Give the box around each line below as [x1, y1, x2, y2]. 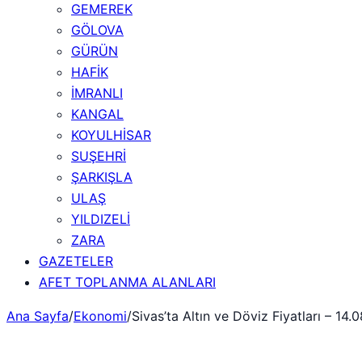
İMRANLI [71, 85, 123, 101]
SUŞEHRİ [71, 148, 126, 164]
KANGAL [71, 106, 124, 122]
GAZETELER [39, 253, 113, 269]
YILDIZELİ [71, 211, 130, 227]
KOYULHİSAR [71, 127, 151, 143]
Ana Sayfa [6, 308, 69, 324]
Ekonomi [74, 308, 127, 324]
